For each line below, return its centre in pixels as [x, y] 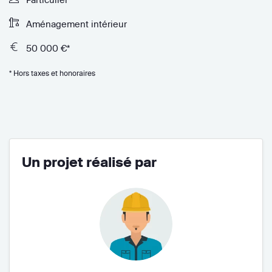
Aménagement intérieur [75, 24]
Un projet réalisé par [89, 162]
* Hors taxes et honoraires [52, 73]
